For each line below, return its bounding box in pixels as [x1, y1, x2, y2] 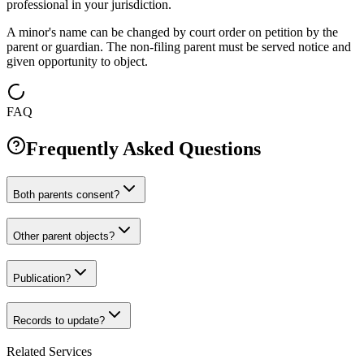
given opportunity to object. [6, 54, 148, 68]
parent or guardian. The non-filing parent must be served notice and [6, 39, 351, 54]
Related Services [6, 344, 92, 358]
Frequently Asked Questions [26, 137, 261, 159]
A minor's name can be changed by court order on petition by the [6, 24, 338, 39]
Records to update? [13, 314, 105, 327]
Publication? [13, 272, 71, 285]
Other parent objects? [13, 230, 115, 243]
